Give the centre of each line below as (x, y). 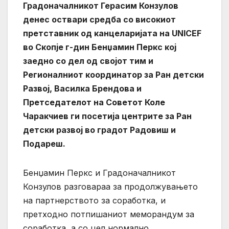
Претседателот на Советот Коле (94, 102)
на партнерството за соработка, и (94, 201)
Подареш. (45, 144)
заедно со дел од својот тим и (88, 61)
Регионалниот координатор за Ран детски (113, 75)
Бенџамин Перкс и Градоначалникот (99, 173)
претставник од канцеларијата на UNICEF (112, 33)
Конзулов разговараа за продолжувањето (110, 187)
